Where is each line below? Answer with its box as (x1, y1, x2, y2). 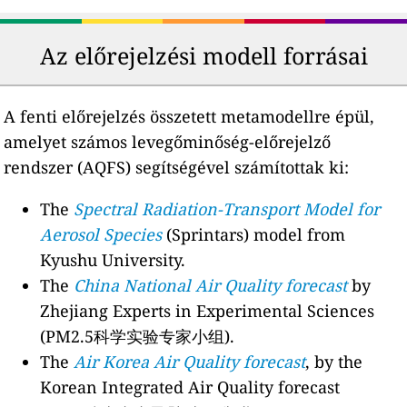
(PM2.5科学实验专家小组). (40, 325, 235, 348)
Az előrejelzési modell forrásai (39, 40, 368, 72)
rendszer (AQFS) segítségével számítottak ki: (4, 156, 350, 179)
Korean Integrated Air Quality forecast (40, 376, 341, 399)
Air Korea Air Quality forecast (74, 351, 306, 373)
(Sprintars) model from (162, 223, 346, 246)
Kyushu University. (40, 249, 186, 272)
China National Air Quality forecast (74, 274, 348, 297)
